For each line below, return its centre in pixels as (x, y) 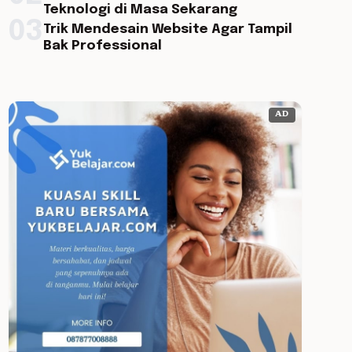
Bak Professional (102, 46)
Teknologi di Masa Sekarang (140, 10)
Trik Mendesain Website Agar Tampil (167, 29)
